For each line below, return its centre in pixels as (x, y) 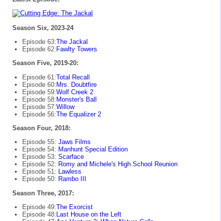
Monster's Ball (76, 99)
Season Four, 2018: (41, 128)
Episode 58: (39, 99)
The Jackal (72, 41)
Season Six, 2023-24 (43, 28)
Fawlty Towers (77, 49)
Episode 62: (39, 49)
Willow (65, 107)
